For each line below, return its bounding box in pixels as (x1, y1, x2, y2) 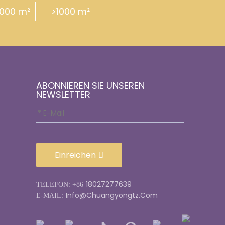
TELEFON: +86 (36, 181, 83, 188)
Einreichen (54, 149, 96, 161)
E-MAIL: (36, 192, 63, 199)
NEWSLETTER (36, 88, 90, 101)
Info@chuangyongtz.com (65, 190, 158, 200)
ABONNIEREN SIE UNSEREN (36, 79, 145, 92)
